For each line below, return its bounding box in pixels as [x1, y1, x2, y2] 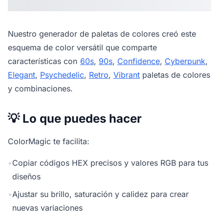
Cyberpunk [165, 56, 205, 66]
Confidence [117, 56, 160, 66]
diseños [12, 172, 41, 181]
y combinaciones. [8, 84, 73, 93]
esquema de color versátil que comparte [8, 43, 157, 52]
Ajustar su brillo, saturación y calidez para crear [12, 189, 189, 199]
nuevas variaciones [12, 203, 83, 213]
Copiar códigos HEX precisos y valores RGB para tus [12, 158, 208, 168]
